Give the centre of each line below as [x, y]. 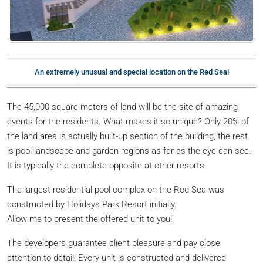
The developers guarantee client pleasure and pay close [114, 243]
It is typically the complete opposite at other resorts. [107, 166]
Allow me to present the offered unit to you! [90, 219]
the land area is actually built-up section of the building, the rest [127, 136]
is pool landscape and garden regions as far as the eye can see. [129, 151]
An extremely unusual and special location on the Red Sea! [131, 72]
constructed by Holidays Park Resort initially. [92, 204]
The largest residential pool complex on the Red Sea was [116, 190]
